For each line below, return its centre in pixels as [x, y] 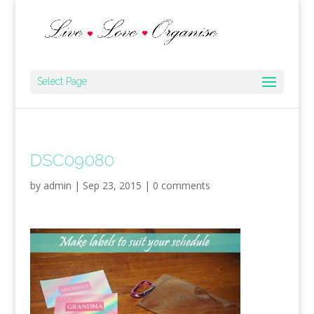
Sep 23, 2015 [112, 185]
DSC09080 [72, 160]
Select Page [62, 81]
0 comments [181, 185]
